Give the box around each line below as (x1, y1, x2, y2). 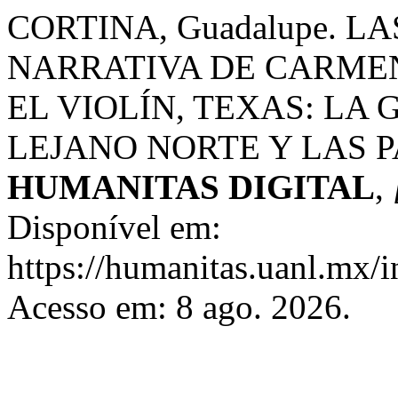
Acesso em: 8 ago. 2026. (7, 288, 351, 326)
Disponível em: (7, 208, 221, 246)
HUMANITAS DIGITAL (7, 168, 375, 206)
